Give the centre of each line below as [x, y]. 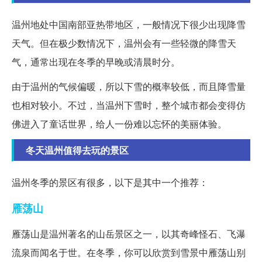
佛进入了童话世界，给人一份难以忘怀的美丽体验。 [119, 124]
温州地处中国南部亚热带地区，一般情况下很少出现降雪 [129, 25]
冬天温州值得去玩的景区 [77, 150]
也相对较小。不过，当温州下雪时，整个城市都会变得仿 [129, 105]
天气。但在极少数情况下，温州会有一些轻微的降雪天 [124, 43]
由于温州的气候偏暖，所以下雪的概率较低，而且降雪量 [129, 87]
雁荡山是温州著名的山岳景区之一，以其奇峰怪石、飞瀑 [129, 234]
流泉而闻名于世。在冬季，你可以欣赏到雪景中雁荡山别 [129, 253]
